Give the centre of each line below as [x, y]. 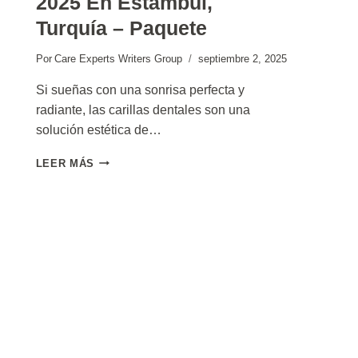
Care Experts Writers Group [119, 58]
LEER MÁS [65, 163]
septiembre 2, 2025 [243, 58]
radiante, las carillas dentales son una [143, 109]
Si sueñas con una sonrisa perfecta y [140, 89]
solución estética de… [98, 129]
